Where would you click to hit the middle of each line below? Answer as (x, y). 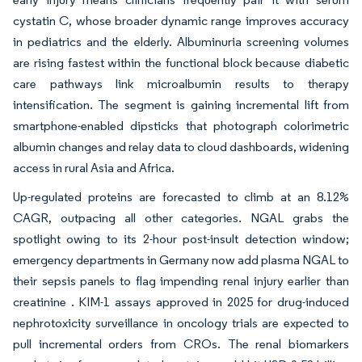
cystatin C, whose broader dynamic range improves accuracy (181, 21)
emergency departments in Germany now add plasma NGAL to (181, 260)
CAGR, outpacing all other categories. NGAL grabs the (181, 218)
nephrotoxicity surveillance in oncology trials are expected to (181, 323)
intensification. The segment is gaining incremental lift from (181, 105)
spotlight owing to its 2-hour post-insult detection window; (181, 239)
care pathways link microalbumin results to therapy (181, 84)
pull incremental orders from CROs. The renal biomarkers (181, 344)
